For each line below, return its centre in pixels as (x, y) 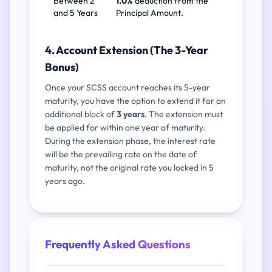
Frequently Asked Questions (118, 244)
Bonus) (62, 67)
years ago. (65, 181)
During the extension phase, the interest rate (130, 141)
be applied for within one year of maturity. (125, 127)
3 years (131, 114)
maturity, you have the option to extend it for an (135, 101)
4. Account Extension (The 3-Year (127, 50)
